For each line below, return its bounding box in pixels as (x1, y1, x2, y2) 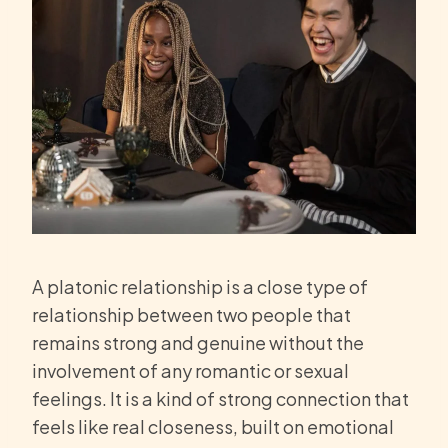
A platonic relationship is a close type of (32, 275, 368, 299)
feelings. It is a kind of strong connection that (32, 387, 409, 411)
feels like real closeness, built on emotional (32, 415, 394, 439)
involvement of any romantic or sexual (32, 359, 349, 383)
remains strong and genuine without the (32, 331, 364, 355)
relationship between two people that (32, 303, 351, 327)
